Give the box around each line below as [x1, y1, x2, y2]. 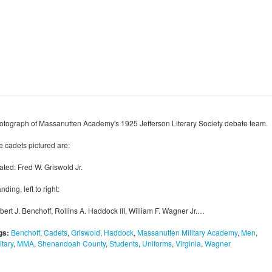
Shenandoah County [38, 238, 106, 249]
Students [109, 238, 138, 249]
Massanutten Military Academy [137, 227, 237, 238]
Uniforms [142, 238, 172, 249]
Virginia [175, 238, 201, 249]
